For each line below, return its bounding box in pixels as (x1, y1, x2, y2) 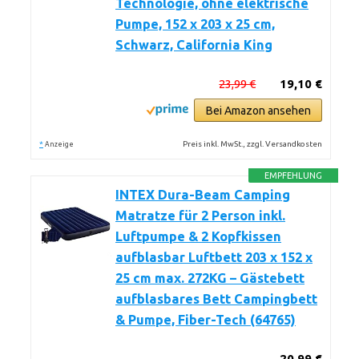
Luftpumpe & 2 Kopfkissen (115, 229, 281, 244)
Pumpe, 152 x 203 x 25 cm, (115, 17, 275, 31)
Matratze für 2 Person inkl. (115, 208, 285, 223)
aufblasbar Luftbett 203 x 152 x (115, 250, 313, 264)
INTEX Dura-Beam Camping (115, 188, 290, 202)
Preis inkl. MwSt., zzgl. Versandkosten (183, 139, 323, 148)
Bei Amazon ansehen (205, 104, 311, 117)
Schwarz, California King (115, 38, 272, 52)
